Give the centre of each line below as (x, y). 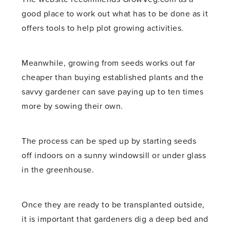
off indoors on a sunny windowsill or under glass (114, 155)
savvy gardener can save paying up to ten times (113, 92)
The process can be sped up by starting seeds (109, 141)
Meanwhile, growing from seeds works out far (109, 63)
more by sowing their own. (72, 106)
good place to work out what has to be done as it (115, 14)
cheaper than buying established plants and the (113, 77)
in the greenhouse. (58, 170)
